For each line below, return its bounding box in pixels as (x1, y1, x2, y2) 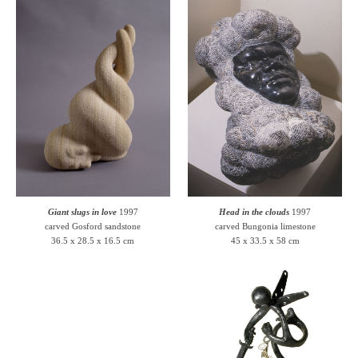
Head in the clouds (219, 206, 290, 217)
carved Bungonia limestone (214, 221, 316, 231)
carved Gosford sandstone (45, 221, 141, 231)
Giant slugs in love (47, 206, 117, 217)
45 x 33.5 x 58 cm (230, 235, 300, 245)
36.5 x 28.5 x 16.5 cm (51, 235, 135, 245)
